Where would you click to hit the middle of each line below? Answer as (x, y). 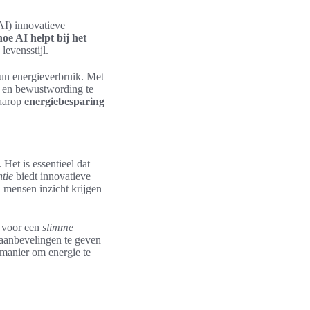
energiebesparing (64, 101)
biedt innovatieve (52, 176)
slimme (58, 227)
